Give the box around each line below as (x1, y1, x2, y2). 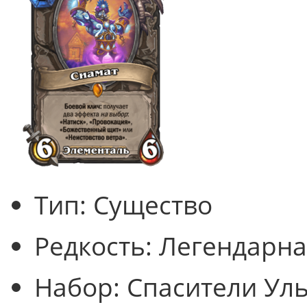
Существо (93, 187, 212, 222)
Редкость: (34, 228, 159, 263)
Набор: (34, 269, 127, 304)
